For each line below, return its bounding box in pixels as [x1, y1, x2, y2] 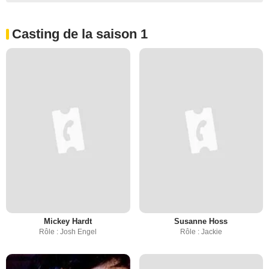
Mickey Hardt [44, 216, 92, 226]
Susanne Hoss [174, 216, 228, 226]
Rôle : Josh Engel [39, 227, 97, 236]
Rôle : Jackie [180, 227, 222, 236]
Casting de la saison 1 [12, 26, 148, 41]
